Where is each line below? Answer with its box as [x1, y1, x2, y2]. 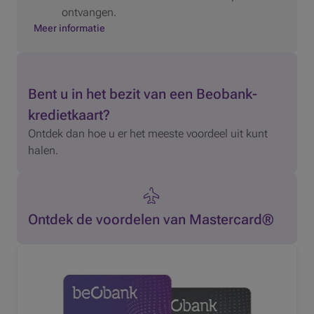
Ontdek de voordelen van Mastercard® [28, 211, 274, 228]
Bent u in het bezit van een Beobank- [28, 86, 257, 103]
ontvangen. [62, 6, 116, 20]
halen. [28, 144, 58, 158]
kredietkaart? [28, 107, 110, 124]
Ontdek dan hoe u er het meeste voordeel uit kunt [28, 127, 268, 141]
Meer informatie [34, 22, 105, 34]
